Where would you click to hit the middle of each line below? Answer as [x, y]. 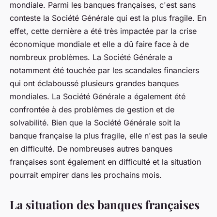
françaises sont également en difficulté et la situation [105, 162]
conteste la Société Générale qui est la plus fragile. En [108, 18]
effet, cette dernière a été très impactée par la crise [103, 31]
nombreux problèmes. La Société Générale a [91, 57]
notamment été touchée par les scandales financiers [104, 70]
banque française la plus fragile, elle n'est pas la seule [108, 136]
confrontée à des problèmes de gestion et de [92, 110]
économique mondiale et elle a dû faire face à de [99, 44]
